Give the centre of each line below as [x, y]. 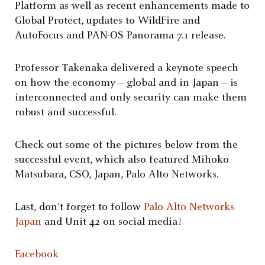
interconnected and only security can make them [131, 98]
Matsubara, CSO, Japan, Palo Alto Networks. [117, 175]
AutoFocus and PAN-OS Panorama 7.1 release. [120, 36]
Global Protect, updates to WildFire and [107, 21]
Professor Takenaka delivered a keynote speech [127, 69]
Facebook [37, 255]
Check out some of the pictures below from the [126, 146]
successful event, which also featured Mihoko [122, 160]
